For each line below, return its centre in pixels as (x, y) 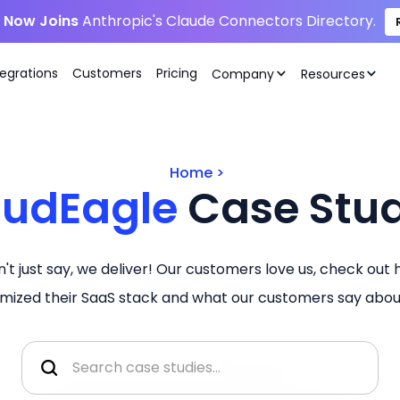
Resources (333, 74)
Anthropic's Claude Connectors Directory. (227, 21)
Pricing (177, 74)
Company (243, 74)
